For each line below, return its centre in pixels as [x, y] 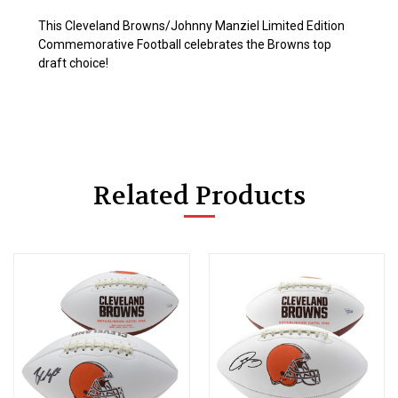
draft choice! [73, 63]
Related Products [199, 195]
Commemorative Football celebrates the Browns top [185, 44]
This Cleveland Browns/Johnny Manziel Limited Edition [191, 25]
